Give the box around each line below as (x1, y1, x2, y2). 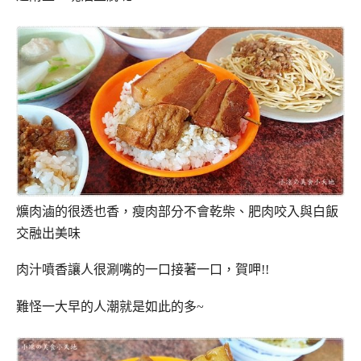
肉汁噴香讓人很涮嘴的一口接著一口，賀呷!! (16, 263, 269, 277)
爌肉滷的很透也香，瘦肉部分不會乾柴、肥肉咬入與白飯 (16, 204, 338, 218)
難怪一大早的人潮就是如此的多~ (16, 300, 204, 314)
